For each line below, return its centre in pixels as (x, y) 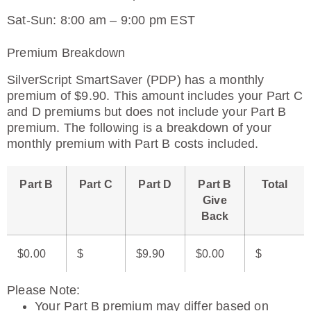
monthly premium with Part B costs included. (133, 144)
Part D (155, 184)
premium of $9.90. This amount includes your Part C (155, 96)
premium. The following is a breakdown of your (140, 128)
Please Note (42, 290)
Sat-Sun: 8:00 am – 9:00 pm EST (101, 20)
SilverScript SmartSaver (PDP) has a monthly (136, 80)
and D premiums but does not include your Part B (147, 112)
